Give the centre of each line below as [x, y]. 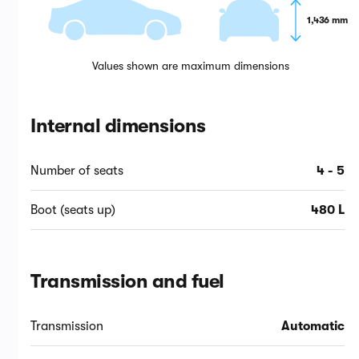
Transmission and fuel [127, 281]
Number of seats [77, 171]
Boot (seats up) [73, 210]
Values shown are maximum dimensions [191, 65]
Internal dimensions [118, 126]
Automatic [313, 326]
